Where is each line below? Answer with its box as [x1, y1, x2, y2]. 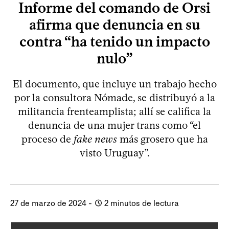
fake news [73, 132, 117, 145]
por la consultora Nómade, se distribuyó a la [14, 91, 215, 104]
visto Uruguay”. [79, 146, 150, 159]
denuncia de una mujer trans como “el [28, 119, 201, 131]
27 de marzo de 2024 [10, 198, 86, 208]
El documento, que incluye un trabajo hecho [12, 77, 217, 90]
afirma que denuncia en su [29, 15, 200, 33]
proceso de [21, 132, 74, 145]
